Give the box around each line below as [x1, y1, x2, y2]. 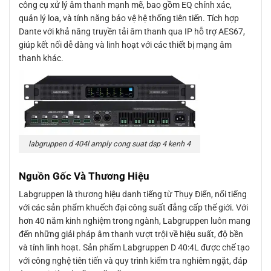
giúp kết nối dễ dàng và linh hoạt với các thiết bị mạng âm [19, 39, 232, 50]
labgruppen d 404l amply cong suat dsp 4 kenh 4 [28, 139, 191, 148]
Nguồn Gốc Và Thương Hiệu [19, 169, 149, 182]
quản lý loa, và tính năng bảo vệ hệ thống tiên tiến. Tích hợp [19, 13, 239, 23]
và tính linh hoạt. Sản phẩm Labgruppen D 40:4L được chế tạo [19, 243, 250, 252]
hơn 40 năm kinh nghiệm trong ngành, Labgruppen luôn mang [19, 216, 250, 226]
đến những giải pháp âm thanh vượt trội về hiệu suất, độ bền [19, 229, 243, 239]
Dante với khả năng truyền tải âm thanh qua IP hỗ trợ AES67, [19, 26, 245, 36]
